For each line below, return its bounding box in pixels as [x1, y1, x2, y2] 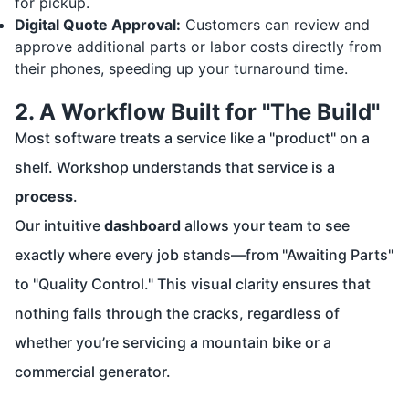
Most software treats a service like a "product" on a [15, 129, 370, 148]
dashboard [104, 216, 181, 236]
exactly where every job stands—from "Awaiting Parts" [15, 246, 393, 265]
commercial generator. [15, 362, 171, 382]
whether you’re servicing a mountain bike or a [15, 333, 331, 352]
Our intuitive [15, 216, 104, 236]
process [15, 187, 73, 206]
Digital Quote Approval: [15, 16, 181, 35]
